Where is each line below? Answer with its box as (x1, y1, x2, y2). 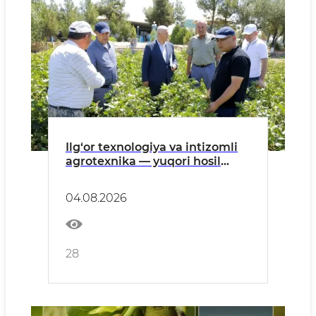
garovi (66, 169, 102, 182)
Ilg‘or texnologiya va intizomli (66, 140, 238, 154)
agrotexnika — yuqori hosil (66, 154, 221, 168)
